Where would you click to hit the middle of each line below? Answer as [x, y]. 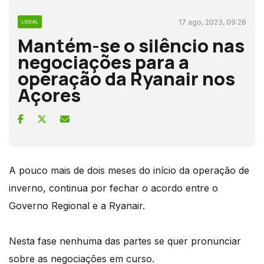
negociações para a [103, 62]
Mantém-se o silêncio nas [131, 45]
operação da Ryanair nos [126, 78]
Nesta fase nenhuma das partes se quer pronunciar [125, 241]
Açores [49, 95]
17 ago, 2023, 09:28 [212, 22]
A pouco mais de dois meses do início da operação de [129, 170]
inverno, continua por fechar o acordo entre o [113, 188]
